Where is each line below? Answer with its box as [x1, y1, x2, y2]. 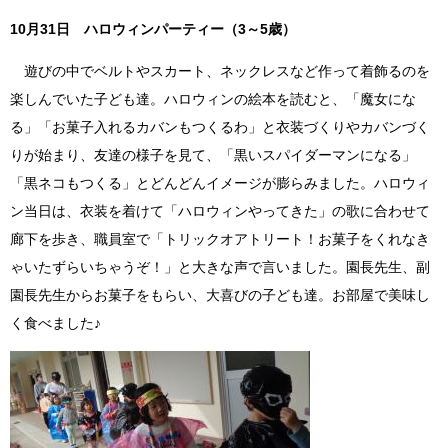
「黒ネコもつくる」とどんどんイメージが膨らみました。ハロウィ [10, 175, 430, 192]
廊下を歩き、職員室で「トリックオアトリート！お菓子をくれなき [10, 231, 430, 248]
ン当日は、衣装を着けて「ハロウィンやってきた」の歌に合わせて [10, 203, 430, 220]
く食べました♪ [10, 315, 101, 332]
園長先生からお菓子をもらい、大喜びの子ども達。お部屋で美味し [10, 287, 430, 304]
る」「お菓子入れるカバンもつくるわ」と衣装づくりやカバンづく [10, 119, 430, 136]
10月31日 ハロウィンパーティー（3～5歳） [10, 21, 296, 38]
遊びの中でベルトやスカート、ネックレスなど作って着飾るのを [10, 63, 430, 80]
